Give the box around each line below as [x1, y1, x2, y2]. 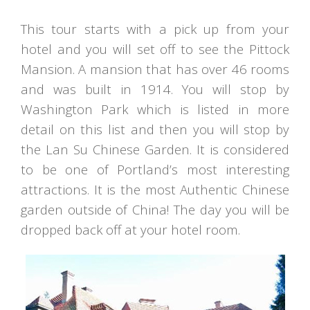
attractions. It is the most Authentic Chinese [21, 181, 289, 199]
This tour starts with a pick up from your [21, 20, 289, 38]
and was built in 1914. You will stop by [21, 80, 289, 98]
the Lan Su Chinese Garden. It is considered [21, 140, 289, 158]
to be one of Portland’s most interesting [21, 161, 289, 179]
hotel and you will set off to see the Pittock [21, 40, 289, 58]
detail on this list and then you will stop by [21, 120, 289, 138]
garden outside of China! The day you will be [21, 201, 289, 219]
